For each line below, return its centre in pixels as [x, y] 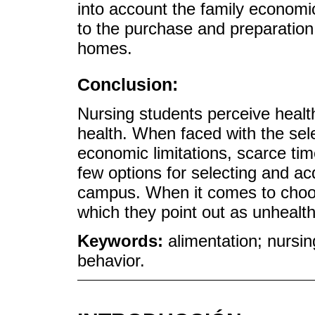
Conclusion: [128, 85]
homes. [105, 48]
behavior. [111, 261]
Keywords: [123, 241]
